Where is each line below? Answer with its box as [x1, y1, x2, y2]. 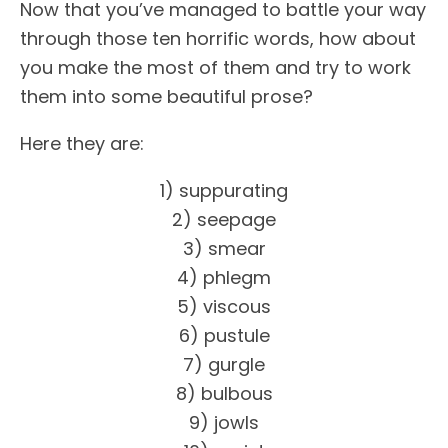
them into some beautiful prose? [20, 84, 313, 109]
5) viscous [177, 294, 271, 319]
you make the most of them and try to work [20, 55, 411, 80]
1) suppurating [160, 178, 288, 203]
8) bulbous [175, 381, 273, 406]
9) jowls [189, 410, 259, 435]
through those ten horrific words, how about [20, 26, 416, 51]
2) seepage [172, 207, 276, 232]
